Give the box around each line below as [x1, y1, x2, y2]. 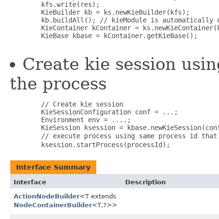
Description [125, 178, 166, 186]
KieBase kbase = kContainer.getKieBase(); [10, 32, 197, 40]
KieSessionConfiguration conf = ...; [10, 108, 178, 116]
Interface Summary [16, 163, 90, 172]
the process [10, 74, 107, 94]
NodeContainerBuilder [14, 201, 92, 209]
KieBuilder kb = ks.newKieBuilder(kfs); [10, 8, 190, 17]
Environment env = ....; [10, 116, 135, 124]
